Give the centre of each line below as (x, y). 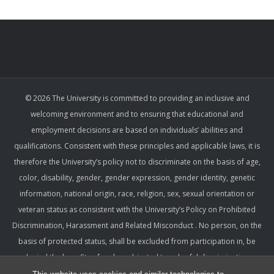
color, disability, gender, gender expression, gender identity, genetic (137, 178)
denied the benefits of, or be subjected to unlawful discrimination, (137, 257)
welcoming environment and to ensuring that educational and (137, 114)
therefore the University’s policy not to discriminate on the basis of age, (137, 162)
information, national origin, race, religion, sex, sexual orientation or (137, 194)
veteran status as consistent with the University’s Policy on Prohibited (137, 209)
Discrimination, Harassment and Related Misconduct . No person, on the (137, 225)
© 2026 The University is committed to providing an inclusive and (137, 98)
